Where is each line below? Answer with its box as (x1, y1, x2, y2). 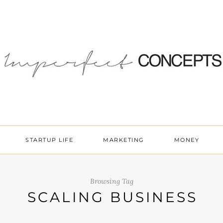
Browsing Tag (90, 177, 133, 186)
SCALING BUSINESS (27, 189, 198, 206)
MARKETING (103, 136, 144, 143)
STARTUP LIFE (25, 136, 74, 143)
